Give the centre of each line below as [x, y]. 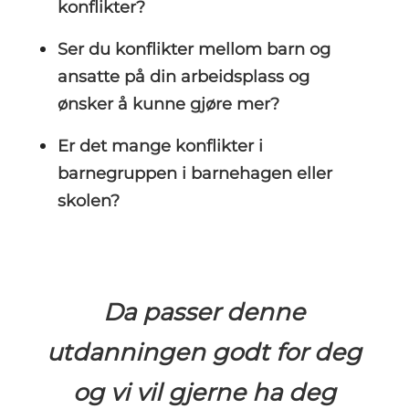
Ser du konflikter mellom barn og [194, 49]
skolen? [88, 201]
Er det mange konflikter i [160, 146]
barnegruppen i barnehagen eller [194, 173]
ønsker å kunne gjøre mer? [168, 104]
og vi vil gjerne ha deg [204, 393]
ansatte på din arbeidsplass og [183, 77]
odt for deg [295, 352]
